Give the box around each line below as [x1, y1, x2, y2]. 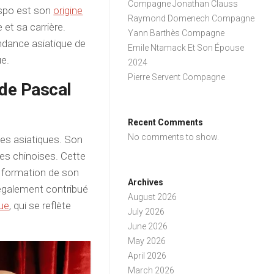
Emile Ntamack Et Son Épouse [128, 43, 245, 53]
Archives [128, 177, 164, 187]
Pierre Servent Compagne [128, 72, 226, 82]
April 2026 [128, 251, 167, 261]
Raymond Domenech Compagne [128, 13, 255, 23]
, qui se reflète [9, 199, 72, 212]
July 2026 [128, 207, 165, 217]
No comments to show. [128, 132, 220, 142]
